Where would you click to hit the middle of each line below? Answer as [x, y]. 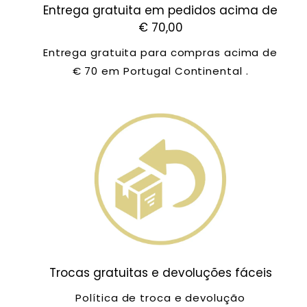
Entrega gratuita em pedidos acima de [160, 10]
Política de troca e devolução [160, 297]
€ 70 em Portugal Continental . [160, 71]
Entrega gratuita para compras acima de [160, 52]
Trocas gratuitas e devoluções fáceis [160, 272]
